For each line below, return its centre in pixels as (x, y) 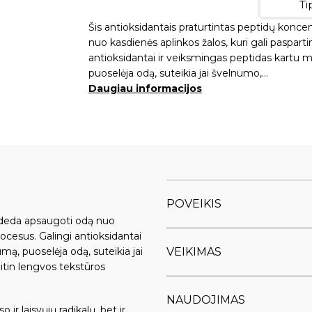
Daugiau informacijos (145, 88)
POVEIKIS (194, 203)
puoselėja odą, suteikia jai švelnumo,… (178, 73)
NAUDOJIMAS (206, 299)
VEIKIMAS (194, 251)
